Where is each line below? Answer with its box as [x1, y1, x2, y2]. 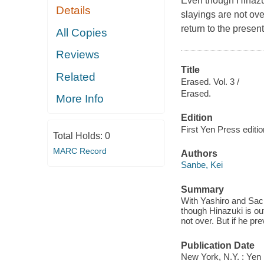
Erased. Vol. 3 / [180, 76, 239, 87]
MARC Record [52, 146, 107, 156]
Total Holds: [52, 130, 105, 141]
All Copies [56, 26, 108, 39]
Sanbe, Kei [180, 160, 223, 170]
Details [56, 4, 91, 17]
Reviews [56, 48, 100, 61]
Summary [180, 184, 224, 194]
